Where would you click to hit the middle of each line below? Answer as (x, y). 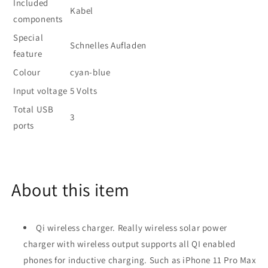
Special (28, 37)
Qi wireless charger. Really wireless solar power (132, 228)
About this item (71, 190)
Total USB (33, 109)
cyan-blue (90, 72)
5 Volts (84, 91)
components (38, 19)
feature (28, 54)
